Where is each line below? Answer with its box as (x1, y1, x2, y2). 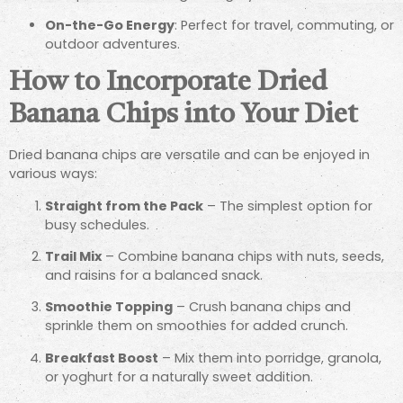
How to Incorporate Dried (9, 69, 327, 97)
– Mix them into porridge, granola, (158, 348, 381, 367)
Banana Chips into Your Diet (9, 102, 358, 130)
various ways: (9, 165, 97, 184)
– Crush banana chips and (173, 298, 351, 317)
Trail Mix (45, 247, 102, 266)
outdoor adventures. (45, 34, 180, 53)
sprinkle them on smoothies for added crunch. (45, 317, 348, 336)
